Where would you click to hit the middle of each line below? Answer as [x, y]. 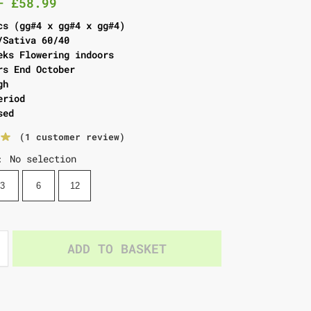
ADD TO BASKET [117, 249]
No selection [43, 159]
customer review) [77, 137]
